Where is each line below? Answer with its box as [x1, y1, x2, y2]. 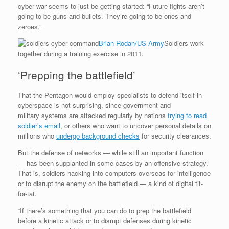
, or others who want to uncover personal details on [60, 121, 211, 131]
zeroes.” [18, 21, 41, 31]
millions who [18, 131, 56, 141]
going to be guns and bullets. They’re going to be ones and [18, 11, 191, 21]
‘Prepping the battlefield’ [18, 66, 135, 82]
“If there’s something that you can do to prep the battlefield [18, 205, 191, 216]
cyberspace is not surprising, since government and [18, 100, 171, 110]
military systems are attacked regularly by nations [18, 110, 168, 121]
